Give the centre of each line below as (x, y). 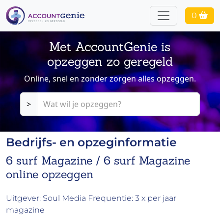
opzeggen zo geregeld (110, 62)
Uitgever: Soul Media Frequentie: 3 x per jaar (91, 198)
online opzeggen (50, 174)
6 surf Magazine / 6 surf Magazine (98, 160)
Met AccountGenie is (110, 47)
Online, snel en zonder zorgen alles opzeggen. (110, 79)
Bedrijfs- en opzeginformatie (91, 142)
